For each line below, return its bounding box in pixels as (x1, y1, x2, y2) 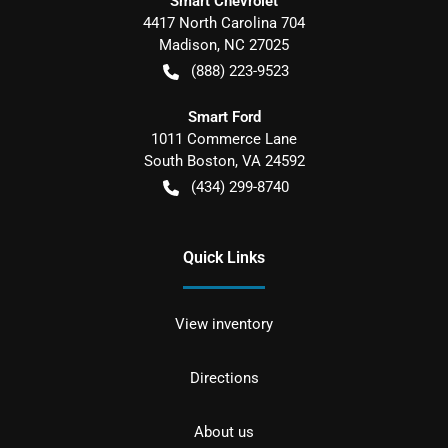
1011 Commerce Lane (151, 129, 297, 148)
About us (194, 422, 254, 441)
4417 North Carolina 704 (143, 13, 305, 32)
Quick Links (183, 247, 265, 267)
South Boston (143, 151, 235, 170)
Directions (189, 368, 259, 387)
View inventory (175, 314, 273, 333)
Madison (159, 35, 217, 54)
